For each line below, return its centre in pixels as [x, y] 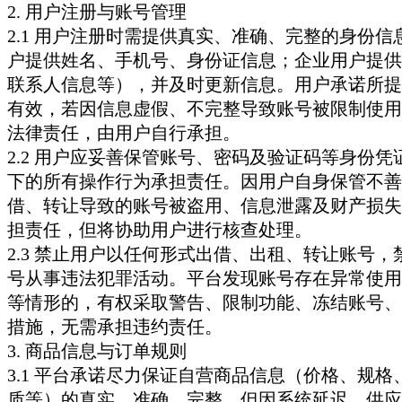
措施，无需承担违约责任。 [115, 327]
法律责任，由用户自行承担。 [124, 133]
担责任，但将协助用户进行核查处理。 [160, 230]
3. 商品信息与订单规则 [97, 351]
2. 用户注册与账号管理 [97, 12]
